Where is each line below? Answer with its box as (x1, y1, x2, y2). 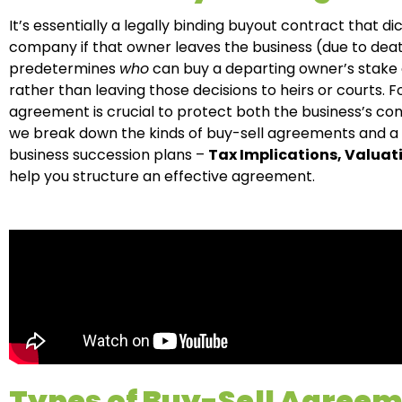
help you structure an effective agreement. (9, 165, 315, 187)
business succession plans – (9, 144, 208, 165)
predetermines (9, 57, 119, 79)
